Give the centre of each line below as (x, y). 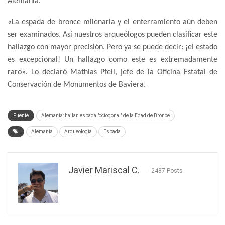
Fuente (21, 115)
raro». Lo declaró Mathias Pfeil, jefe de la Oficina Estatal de (113, 72)
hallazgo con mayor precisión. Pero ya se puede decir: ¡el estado (113, 47)
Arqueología (78, 131)
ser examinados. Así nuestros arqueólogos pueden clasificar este (113, 34)
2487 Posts (167, 171)
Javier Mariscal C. (104, 170)
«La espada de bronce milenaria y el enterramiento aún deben (113, 22)
